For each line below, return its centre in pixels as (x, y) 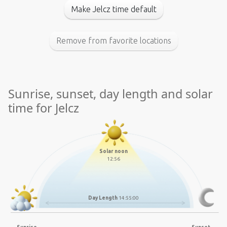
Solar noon (113, 151)
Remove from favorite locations (113, 41)
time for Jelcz (44, 108)
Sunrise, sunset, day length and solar (110, 94)
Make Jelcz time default (113, 9)
